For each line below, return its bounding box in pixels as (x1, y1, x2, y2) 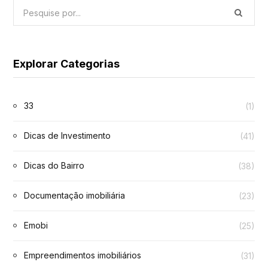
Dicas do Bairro (24, 160, 84, 170)
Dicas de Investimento (24, 130, 111, 141)
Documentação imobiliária (24, 190, 125, 200)
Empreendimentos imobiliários (24, 250, 141, 260)
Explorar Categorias (13, 57, 120, 70)
